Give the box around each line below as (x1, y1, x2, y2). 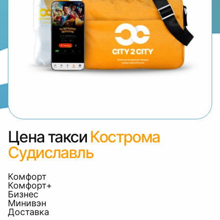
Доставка (8, 207, 49, 217)
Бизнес (8, 189, 38, 199)
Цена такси (8, 127, 87, 146)
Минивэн (8, 198, 46, 208)
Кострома (90, 127, 160, 146)
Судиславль (8, 143, 93, 162)
